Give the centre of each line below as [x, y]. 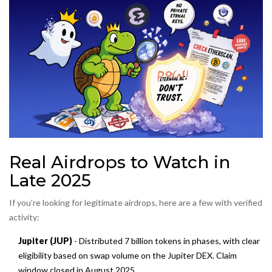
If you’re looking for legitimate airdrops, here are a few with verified [136, 203]
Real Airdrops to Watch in [120, 162]
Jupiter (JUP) [45, 241]
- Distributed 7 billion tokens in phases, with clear [166, 241]
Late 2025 [50, 181]
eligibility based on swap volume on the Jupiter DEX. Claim [127, 256]
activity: [24, 217]
